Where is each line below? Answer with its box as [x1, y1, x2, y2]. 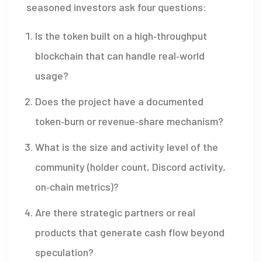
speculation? [35, 245, 94, 258]
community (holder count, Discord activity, [35, 160, 226, 173]
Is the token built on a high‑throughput [35, 29, 207, 42]
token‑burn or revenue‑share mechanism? [35, 114, 223, 127]
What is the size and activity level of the [35, 140, 218, 153]
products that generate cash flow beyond [35, 225, 225, 239]
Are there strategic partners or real [35, 205, 195, 219]
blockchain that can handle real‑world [35, 49, 205, 62]
